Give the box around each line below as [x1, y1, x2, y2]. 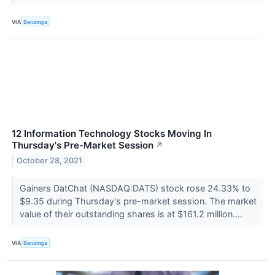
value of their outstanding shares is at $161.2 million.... [19, 209, 245, 220]
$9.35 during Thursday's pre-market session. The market [19, 196, 257, 207]
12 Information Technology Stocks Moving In [12, 128, 212, 140]
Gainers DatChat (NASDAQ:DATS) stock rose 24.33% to [19, 183, 250, 194]
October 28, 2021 [17, 156, 83, 166]
